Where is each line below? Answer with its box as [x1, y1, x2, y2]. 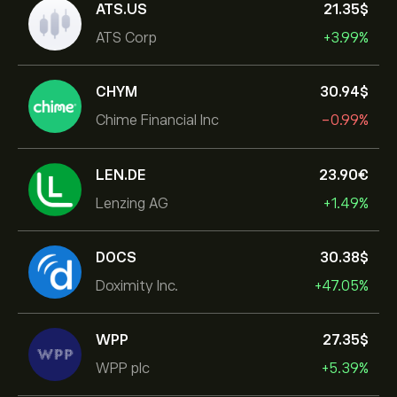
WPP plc [96, 360, 150, 377]
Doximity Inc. [96, 277, 178, 294]
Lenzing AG [96, 195, 168, 212]
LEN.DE [96, 167, 146, 183]
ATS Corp [96, 29, 157, 46]
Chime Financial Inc [96, 112, 219, 128]
